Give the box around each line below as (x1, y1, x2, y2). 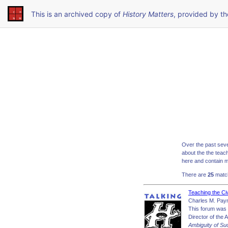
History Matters (123, 9, 174, 18)
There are (182, 172, 208, 178)
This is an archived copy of (31, 9, 123, 18)
